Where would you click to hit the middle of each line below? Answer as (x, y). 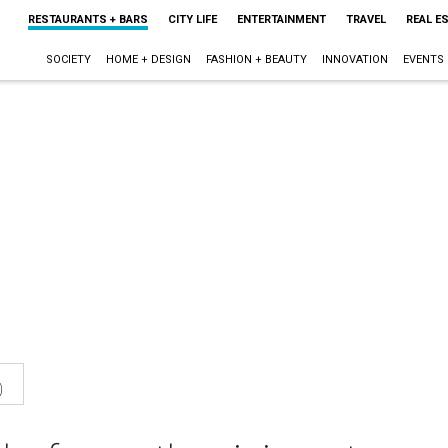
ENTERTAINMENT (281, 19)
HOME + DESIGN (148, 59)
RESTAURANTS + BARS (87, 19)
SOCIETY (68, 59)
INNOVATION (354, 59)
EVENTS (423, 59)
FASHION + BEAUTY (256, 59)
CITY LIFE (192, 19)
